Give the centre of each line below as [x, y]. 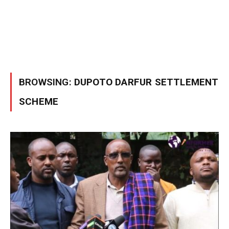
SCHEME [39, 101]
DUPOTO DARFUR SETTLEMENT [146, 82]
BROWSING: [47, 82]
